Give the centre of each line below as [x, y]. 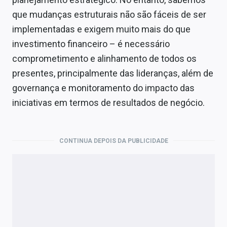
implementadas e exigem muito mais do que [101, 29]
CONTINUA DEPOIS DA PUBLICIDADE [113, 141]
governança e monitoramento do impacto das [103, 88]
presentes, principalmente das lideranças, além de [113, 73]
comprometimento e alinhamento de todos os [104, 58]
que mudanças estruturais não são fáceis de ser [109, 14]
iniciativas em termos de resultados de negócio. [108, 102]
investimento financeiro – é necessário [91, 44]
